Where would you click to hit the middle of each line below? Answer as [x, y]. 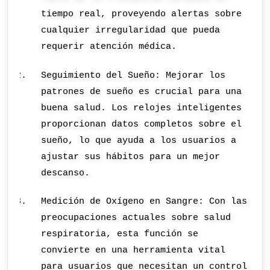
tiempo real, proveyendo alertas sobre [142, 14]
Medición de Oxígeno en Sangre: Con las [144, 202]
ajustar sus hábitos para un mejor [131, 156]
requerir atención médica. [109, 47]
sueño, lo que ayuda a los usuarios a [139, 140]
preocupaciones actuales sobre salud [136, 218]
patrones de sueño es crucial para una [142, 91]
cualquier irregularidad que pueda [131, 30]
